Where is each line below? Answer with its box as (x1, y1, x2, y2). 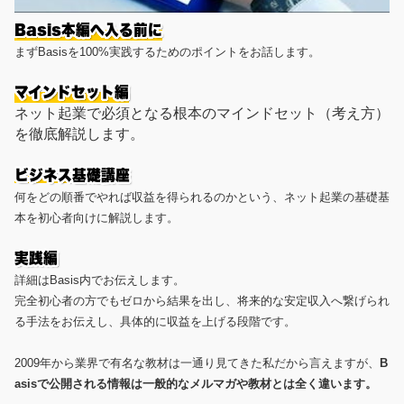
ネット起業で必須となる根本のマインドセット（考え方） (14, 105, 390, 121)
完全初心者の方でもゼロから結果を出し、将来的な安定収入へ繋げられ (14, 293, 390, 308)
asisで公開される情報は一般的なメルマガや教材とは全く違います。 (14, 376, 377, 390)
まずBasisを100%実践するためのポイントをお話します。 (14, 44, 320, 59)
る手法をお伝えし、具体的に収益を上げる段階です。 (14, 314, 296, 328)
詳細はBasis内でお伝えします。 (14, 272, 185, 287)
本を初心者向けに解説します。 (14, 210, 179, 225)
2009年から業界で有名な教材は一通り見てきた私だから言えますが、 (14, 355, 380, 370)
